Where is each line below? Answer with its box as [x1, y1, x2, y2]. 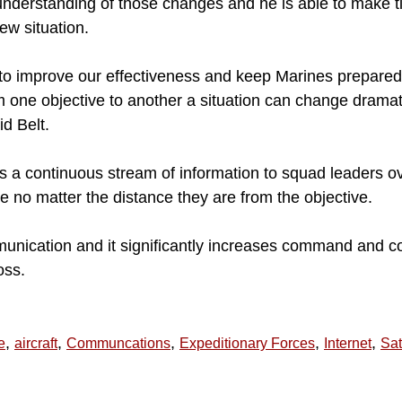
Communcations [66, 335, 170, 351]
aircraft [14, 335, 57, 351]
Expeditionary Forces [179, 335, 315, 351]
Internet [324, 335, 371, 351]
